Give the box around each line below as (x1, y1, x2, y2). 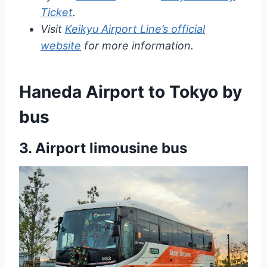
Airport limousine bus (35, 139, 187, 157)
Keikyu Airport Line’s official (65, 23, 205, 36)
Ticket (41, 6, 73, 19)
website (41, 39, 81, 52)
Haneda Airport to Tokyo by (19, 82, 242, 103)
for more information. (81, 39, 194, 52)
